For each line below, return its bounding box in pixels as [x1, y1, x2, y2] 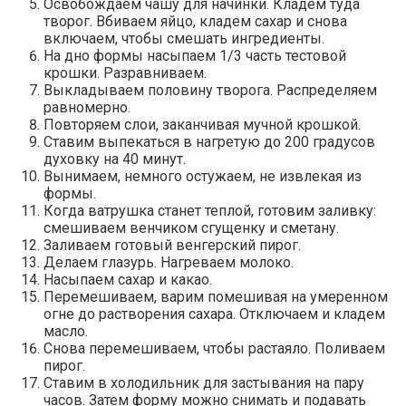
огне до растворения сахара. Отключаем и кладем [43, 304, 385, 323]
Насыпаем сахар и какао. [43, 270, 212, 288]
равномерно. [43, 98, 130, 116]
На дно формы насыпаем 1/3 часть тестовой [43, 46, 346, 64]
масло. [43, 322, 88, 340]
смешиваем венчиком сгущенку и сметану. [43, 218, 339, 237]
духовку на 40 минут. [43, 150, 186, 168]
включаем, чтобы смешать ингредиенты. [43, 29, 324, 47]
